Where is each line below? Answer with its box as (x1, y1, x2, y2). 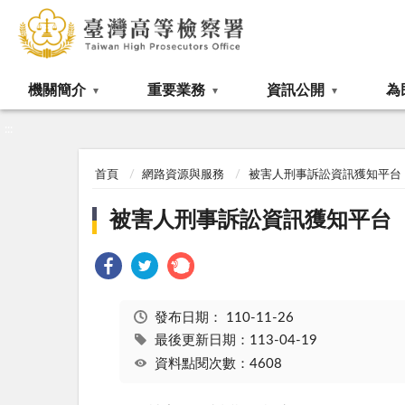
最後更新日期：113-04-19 (154, 334, 317, 348)
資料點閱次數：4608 (154, 356, 282, 371)
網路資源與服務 (142, 169, 225, 182)
